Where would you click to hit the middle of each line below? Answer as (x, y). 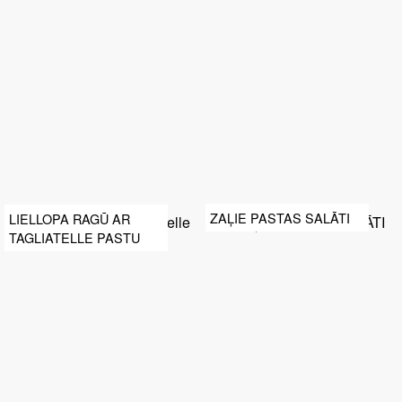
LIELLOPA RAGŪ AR (70, 218)
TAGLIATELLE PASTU (74, 237)
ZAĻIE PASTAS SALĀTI (280, 218)
